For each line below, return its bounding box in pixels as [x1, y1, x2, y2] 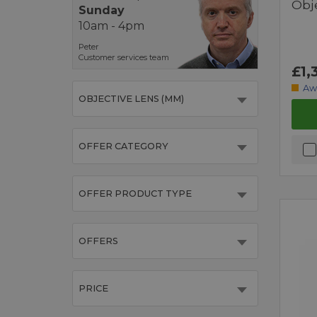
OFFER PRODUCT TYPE [79, 188, 192, 200]
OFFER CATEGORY [79, 141, 168, 152]
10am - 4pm [79, 18, 144, 33]
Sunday [79, 3, 125, 17]
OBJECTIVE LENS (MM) [79, 93, 184, 105]
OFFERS [79, 236, 118, 247]
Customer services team [79, 52, 169, 63]
